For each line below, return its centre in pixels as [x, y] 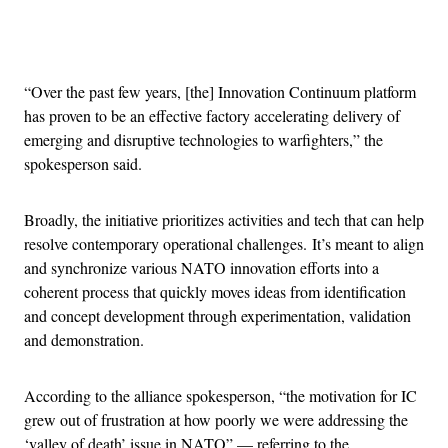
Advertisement [268, 41]
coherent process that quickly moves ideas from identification [215, 291]
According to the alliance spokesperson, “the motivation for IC [220, 395]
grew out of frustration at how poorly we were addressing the [216, 419]
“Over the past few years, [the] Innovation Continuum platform [220, 91]
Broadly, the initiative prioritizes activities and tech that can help [224, 219]
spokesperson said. [83, 163]
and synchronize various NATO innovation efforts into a [201, 267]
